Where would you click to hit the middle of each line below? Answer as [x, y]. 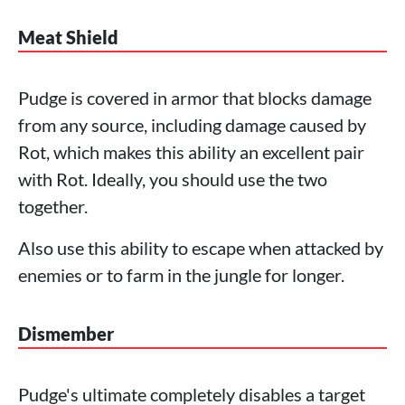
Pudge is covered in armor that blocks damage [195, 98]
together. [53, 207]
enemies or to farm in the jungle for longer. [181, 275]
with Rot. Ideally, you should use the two [173, 179]
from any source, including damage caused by [192, 125]
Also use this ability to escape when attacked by [201, 248]
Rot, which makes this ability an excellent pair [191, 152]
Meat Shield [68, 38]
